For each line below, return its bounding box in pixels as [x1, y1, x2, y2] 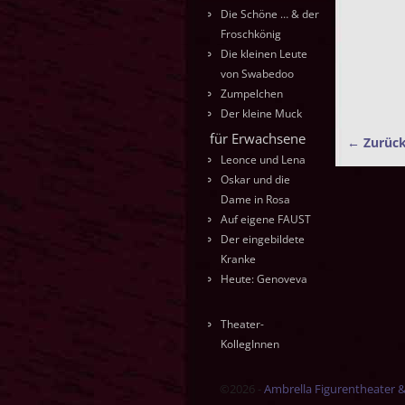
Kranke [221, 250, 256, 267]
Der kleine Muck [221, 106, 302, 122]
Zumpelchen [221, 86, 283, 102]
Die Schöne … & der [221, 6, 319, 23]
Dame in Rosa [221, 191, 290, 207]
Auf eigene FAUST [221, 211, 311, 227]
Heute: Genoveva [221, 270, 307, 287]
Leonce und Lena [221, 151, 306, 167]
